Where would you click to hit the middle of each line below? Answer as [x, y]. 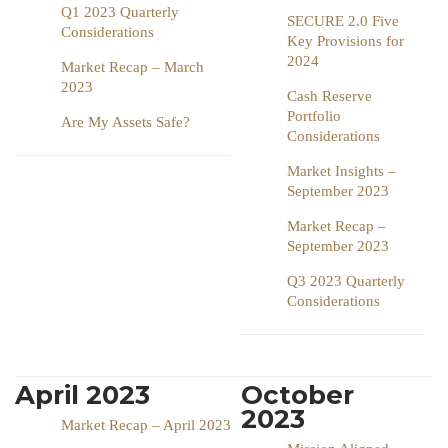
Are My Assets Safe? [125, 122]
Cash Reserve [329, 96]
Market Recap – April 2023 [146, 425]
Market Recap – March [132, 67]
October [297, 395]
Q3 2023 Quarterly [346, 281]
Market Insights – [341, 171]
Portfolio [314, 116]
